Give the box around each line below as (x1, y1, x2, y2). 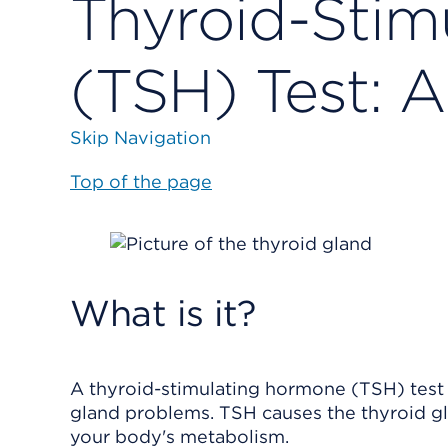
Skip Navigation (70, 127, 211, 148)
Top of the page (70, 171, 212, 192)
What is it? (70, 291, 257, 335)
